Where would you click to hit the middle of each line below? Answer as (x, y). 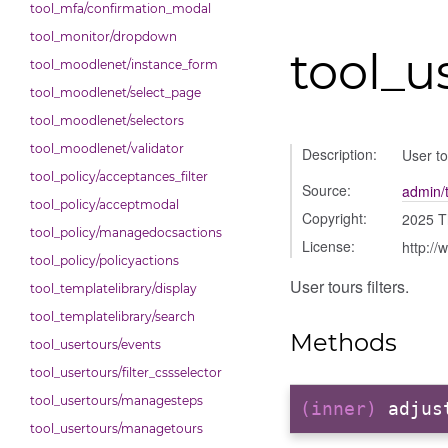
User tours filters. (349, 286)
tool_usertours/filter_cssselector (126, 372)
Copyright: (334, 218)
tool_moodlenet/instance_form (124, 64)
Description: (339, 154)
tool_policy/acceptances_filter (119, 176)
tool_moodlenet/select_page (115, 92)
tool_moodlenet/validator (107, 148)
